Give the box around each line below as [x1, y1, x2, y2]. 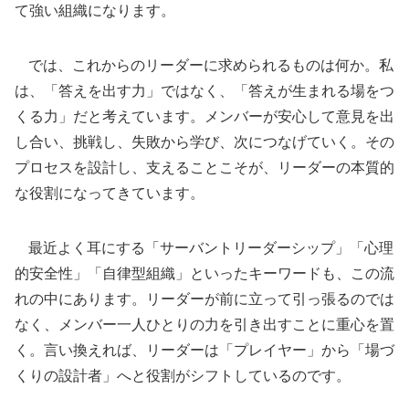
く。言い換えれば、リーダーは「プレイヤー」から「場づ [15, 341, 394, 359]
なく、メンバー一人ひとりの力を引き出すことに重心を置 [15, 315, 394, 333]
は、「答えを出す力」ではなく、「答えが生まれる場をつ [15, 81, 394, 100]
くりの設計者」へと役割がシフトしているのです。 [15, 366, 351, 384]
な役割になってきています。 [15, 184, 204, 202]
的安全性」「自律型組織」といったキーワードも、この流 [15, 264, 394, 282]
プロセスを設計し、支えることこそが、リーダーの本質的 [15, 158, 394, 176]
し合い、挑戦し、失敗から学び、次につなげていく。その [15, 132, 394, 151]
